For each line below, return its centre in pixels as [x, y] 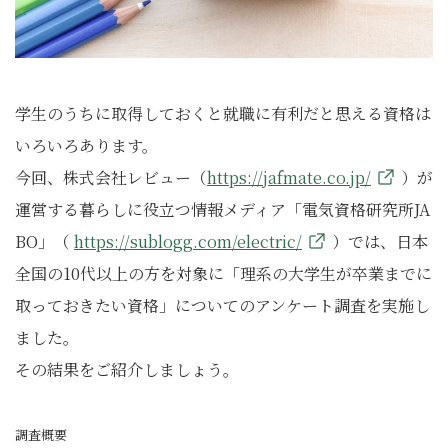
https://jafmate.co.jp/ [289, 177]
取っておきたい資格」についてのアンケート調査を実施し [222, 305]
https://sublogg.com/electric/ [188, 241]
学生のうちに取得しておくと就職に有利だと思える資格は [223, 113]
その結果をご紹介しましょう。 [127, 369]
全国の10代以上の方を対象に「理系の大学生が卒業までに [223, 273]
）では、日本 [380, 241]
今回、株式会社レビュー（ [111, 177]
